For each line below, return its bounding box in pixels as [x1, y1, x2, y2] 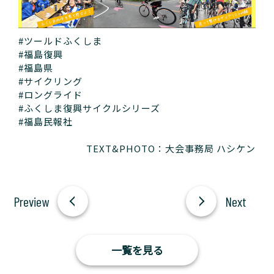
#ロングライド [18, 88, 83, 102]
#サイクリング [18, 75, 83, 88]
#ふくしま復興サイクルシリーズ [18, 102, 160, 115]
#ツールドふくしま [18, 34, 102, 48]
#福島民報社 [18, 115, 73, 128]
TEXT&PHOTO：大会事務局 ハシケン [86, 142, 256, 155]
